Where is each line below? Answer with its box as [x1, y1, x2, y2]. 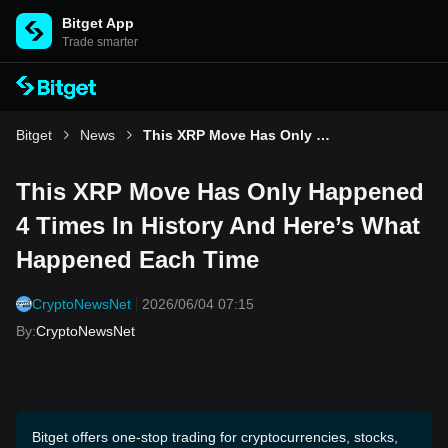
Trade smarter [62, 35, 138, 49]
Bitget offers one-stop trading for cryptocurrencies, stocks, [32, 429, 398, 445]
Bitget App [62, 15, 134, 31]
